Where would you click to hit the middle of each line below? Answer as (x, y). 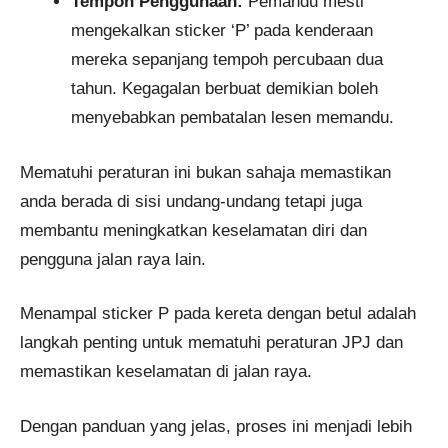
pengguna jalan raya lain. (113, 259)
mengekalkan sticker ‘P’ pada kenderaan (222, 31)
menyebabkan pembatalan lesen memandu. (232, 118)
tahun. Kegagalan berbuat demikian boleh (224, 89)
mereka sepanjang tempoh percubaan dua (227, 60)
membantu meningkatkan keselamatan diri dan (193, 230)
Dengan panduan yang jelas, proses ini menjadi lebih (216, 426)
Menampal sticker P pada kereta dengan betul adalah (218, 314)
